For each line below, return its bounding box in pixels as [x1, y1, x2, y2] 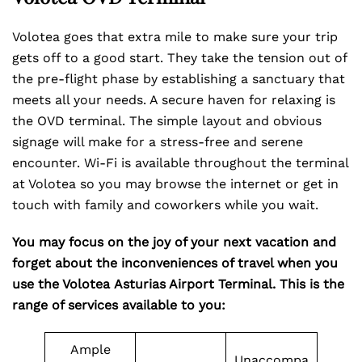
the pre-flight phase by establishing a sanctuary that [12, 71, 345, 86]
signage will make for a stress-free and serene [12, 134, 303, 149]
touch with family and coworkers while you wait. [12, 197, 318, 213]
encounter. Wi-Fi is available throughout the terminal [12, 155, 348, 170]
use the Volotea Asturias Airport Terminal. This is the [12, 276, 344, 292]
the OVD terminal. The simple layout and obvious [12, 113, 322, 128]
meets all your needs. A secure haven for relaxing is [12, 92, 335, 107]
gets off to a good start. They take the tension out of [12, 50, 347, 65]
